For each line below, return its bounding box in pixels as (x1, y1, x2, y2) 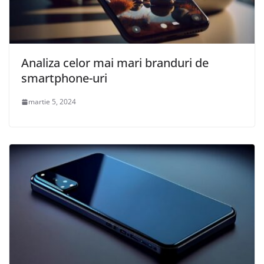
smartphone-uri (21, 70, 107, 87)
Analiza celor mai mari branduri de (21, 55, 209, 71)
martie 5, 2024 (28, 97, 76, 107)
